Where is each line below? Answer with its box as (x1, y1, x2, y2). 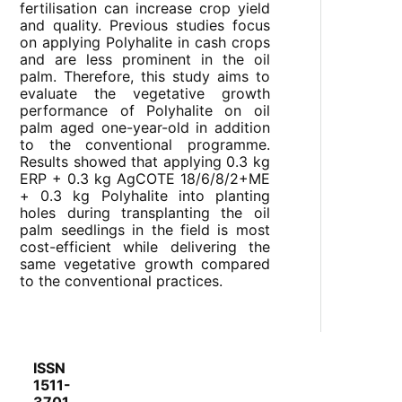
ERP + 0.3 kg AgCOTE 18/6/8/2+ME (20, 170, 270, 188)
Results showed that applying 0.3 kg (20, 153, 270, 171)
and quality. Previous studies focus (20, 16, 270, 35)
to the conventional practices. (20, 272, 223, 291)
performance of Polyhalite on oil (20, 101, 270, 120)
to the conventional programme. (20, 135, 270, 154)
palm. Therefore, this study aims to (20, 67, 270, 86)
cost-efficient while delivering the (20, 238, 270, 257)
